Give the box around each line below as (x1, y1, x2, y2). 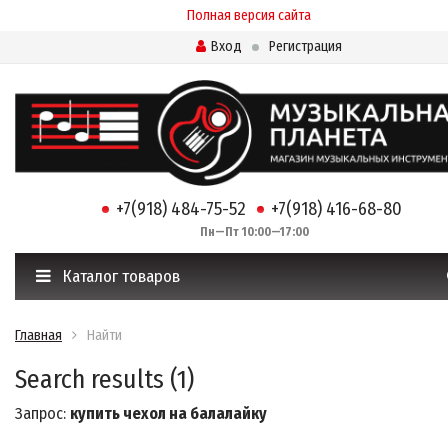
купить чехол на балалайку (70, 404, 267, 424)
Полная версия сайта (186, 7, 311, 24)
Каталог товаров (59, 266, 180, 288)
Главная (15, 327, 62, 345)
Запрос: (15, 404, 70, 424)
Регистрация (268, 38, 342, 55)
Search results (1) (15, 364, 194, 396)
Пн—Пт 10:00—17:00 (188, 225, 309, 240)
